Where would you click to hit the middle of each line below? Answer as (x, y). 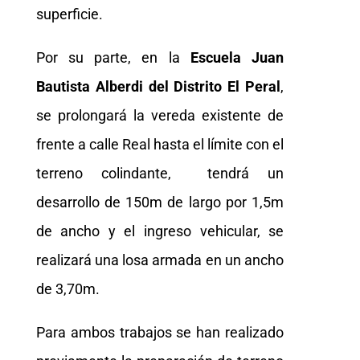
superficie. (69, 14)
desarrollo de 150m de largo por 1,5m (160, 202)
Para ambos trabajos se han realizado (160, 333)
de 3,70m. (67, 289)
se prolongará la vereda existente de (160, 116)
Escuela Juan (237, 58)
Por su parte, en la (113, 58)
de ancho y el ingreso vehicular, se (160, 231)
